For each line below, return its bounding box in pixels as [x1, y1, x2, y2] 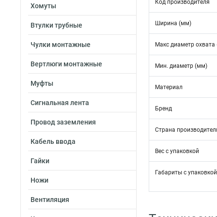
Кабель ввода [31, 138, 76, 145]
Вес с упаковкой [155, 148, 199, 155]
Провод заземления [31, 118, 96, 126]
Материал [155, 84, 183, 91]
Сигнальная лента [31, 99, 89, 107]
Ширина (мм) [155, 20, 191, 27]
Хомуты [31, 2, 56, 10]
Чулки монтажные [31, 41, 91, 48]
